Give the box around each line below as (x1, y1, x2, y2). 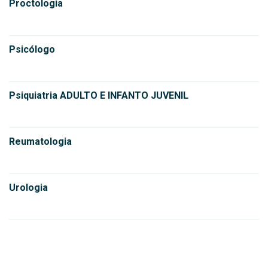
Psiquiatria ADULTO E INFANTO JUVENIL (9, 90, 188, 101)
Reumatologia (9, 136, 72, 147)
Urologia (9, 182, 48, 193)
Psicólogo (9, 44, 55, 55)
